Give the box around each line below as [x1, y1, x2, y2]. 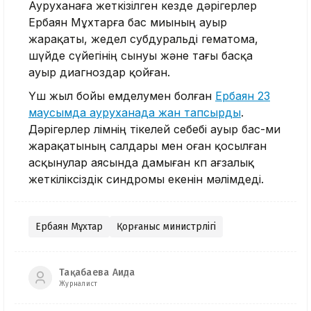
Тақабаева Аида [59, 267, 135, 279]
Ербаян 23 [215, 88, 270, 103]
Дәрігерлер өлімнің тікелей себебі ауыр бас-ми [28, 121, 280, 136]
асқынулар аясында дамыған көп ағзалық [28, 155, 254, 169]
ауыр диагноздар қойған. [28, 65, 170, 79]
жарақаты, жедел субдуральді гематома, [28, 31, 258, 46]
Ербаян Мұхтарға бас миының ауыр [28, 15, 227, 29]
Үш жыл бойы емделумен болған [28, 88, 215, 103]
